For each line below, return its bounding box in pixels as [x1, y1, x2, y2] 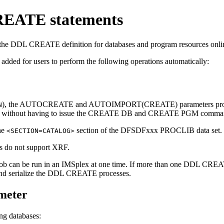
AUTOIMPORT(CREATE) [88, 99, 177, 108]
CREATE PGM [148, 108, 198, 117]
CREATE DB [88, 108, 132, 117]
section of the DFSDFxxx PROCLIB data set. [74, 125, 222, 134]
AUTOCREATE [19, 99, 73, 108]
